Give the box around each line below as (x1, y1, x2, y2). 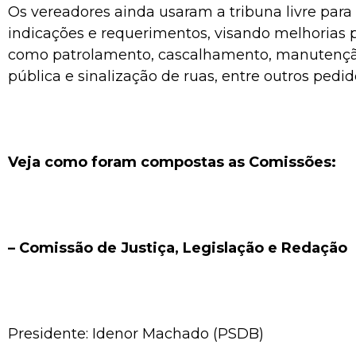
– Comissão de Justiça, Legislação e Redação (8, 238, 347, 257)
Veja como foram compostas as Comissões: (8, 153, 336, 171)
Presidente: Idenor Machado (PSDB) (8, 324, 264, 342)
